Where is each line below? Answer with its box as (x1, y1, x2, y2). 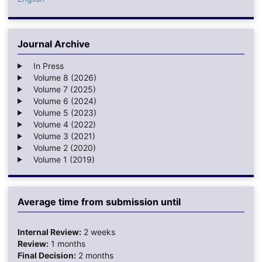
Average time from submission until (17, 195, 181, 208)
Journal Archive (17, 37, 90, 50)
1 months (48, 238, 85, 249)
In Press (26, 60, 64, 71)
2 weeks (81, 226, 115, 237)
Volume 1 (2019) (26, 154, 95, 164)
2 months (75, 250, 113, 260)
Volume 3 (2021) (26, 130, 95, 141)
